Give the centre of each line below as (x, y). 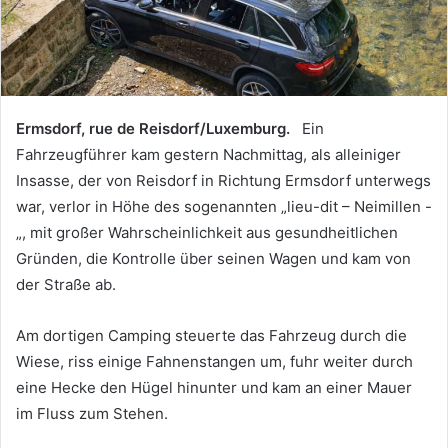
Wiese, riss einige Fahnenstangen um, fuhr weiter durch (214, 361)
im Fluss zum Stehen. (92, 413)
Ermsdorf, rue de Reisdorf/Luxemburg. (159, 128)
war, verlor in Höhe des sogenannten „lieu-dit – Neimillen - (224, 206)
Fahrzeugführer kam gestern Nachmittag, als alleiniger (208, 154)
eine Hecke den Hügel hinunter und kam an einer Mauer (214, 387)
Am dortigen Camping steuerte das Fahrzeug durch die (211, 335)
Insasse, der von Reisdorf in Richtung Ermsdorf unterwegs (223, 180)
